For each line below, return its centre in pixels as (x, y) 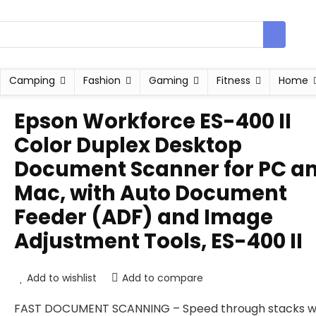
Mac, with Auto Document (151, 193)
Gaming (168, 80)
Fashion (102, 80)
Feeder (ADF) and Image (144, 217)
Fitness (233, 80)
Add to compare (163, 278)
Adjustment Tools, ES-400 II (158, 241)
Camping (32, 80)
